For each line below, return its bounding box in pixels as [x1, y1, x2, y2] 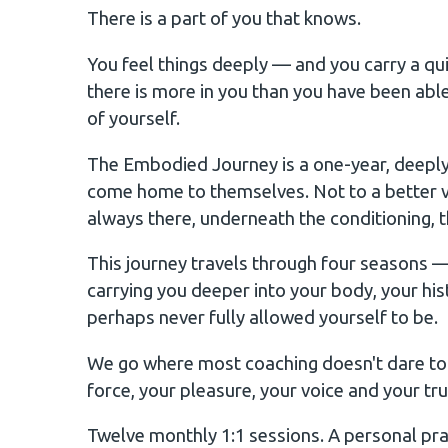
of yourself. [87, 107, 180, 129]
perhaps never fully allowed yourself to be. [87, 307, 438, 329]
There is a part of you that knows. [87, 8, 361, 30]
